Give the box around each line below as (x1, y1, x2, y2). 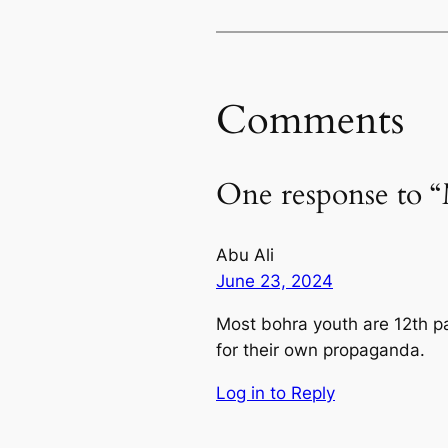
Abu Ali (216, 245, 274, 266)
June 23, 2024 (216, 271, 333, 292)
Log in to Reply (216, 383, 335, 404)
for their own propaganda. (216, 340, 425, 361)
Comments (216, 92, 404, 148)
